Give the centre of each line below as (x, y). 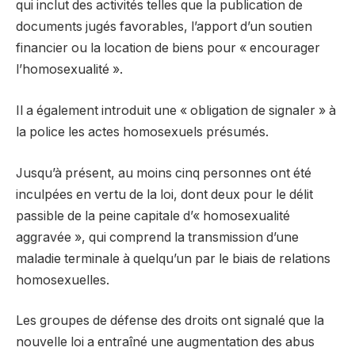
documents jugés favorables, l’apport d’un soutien (164, 27)
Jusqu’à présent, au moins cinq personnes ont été (164, 173)
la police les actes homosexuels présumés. (142, 132)
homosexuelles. (63, 280)
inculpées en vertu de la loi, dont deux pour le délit (164, 194)
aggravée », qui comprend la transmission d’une (157, 237)
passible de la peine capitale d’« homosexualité (153, 216)
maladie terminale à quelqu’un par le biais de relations (173, 258)
